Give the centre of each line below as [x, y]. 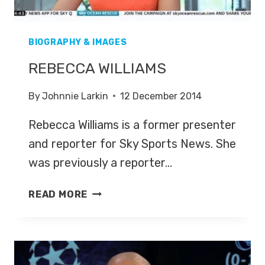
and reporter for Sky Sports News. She [132, 143]
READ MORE [58, 194]
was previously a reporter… [100, 162]
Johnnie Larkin [75, 96]
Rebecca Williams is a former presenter [132, 125]
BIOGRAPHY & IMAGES [78, 42]
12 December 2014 [161, 96]
